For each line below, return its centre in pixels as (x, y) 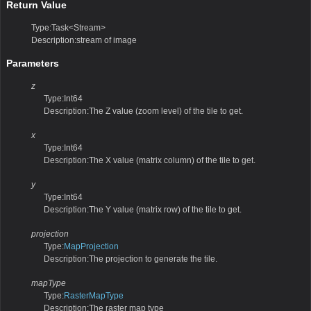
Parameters (33, 64)
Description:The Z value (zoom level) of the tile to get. (143, 111)
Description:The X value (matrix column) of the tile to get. (150, 161)
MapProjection (91, 246)
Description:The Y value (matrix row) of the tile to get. (143, 209)
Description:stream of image (84, 40)
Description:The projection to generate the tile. (131, 259)
